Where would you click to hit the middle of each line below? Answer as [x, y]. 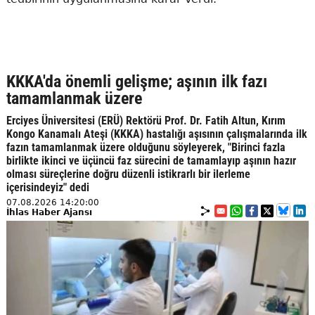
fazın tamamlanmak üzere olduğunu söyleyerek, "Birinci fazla [146, 147]
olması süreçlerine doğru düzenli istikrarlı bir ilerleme [128, 174]
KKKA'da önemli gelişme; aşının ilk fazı [136, 81]
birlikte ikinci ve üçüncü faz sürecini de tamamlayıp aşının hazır [151, 160]
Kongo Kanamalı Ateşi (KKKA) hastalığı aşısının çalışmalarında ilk [156, 134]
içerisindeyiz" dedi [47, 187]
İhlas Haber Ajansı [49, 212]
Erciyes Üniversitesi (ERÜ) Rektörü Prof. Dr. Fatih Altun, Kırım [146, 120]
